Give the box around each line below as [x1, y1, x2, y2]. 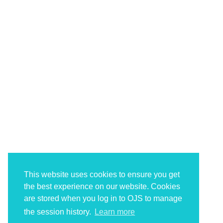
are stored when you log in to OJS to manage [24, 194, 182, 203]
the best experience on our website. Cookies [24, 182, 180, 191]
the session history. [24, 208, 93, 217]
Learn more [95, 208, 135, 217]
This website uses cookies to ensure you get [24, 170, 180, 179]
